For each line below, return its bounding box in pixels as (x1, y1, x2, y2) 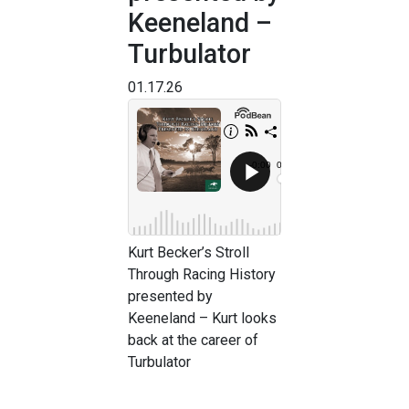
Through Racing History (128, 265, 276, 283)
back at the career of (128, 330, 258, 349)
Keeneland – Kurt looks (128, 309, 277, 327)
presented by (128, 287, 213, 305)
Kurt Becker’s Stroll (128, 243, 249, 261)
